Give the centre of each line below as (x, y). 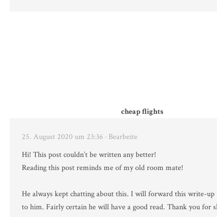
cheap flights (142, 112)
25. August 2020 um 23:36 (62, 137)
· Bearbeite (121, 137)
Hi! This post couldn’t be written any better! (89, 155)
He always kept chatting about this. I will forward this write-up (118, 194)
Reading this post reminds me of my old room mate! (102, 168)
